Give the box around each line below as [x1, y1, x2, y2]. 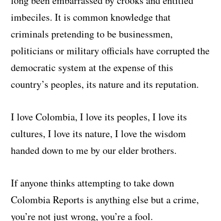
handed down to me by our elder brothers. [11, 144, 177, 157]
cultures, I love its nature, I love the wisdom [11, 127, 186, 141]
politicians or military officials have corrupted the [11, 44, 210, 58]
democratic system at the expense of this [11, 61, 174, 74]
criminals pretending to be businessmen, [11, 27, 173, 41]
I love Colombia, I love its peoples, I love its [11, 110, 187, 124]
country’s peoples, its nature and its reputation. [11, 77, 199, 91]
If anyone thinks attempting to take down [11, 176, 175, 190]
